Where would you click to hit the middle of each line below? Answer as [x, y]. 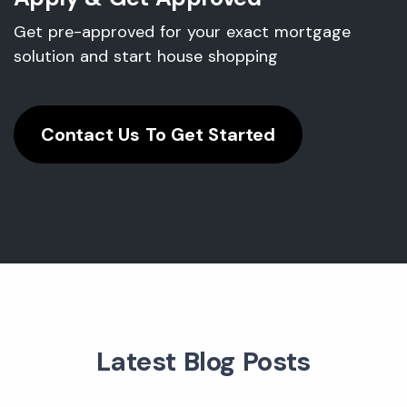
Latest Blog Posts [203, 362]
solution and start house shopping [146, 56]
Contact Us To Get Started [158, 134]
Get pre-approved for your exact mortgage [182, 32]
